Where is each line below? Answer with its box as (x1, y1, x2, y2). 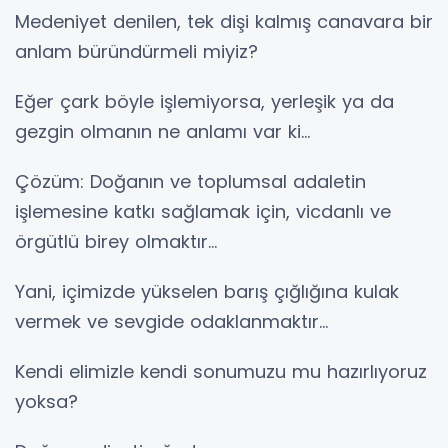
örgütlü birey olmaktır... (15, 229, 217, 254)
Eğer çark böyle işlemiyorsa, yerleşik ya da (15, 89, 394, 114)
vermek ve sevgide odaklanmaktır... (15, 309, 328, 334)
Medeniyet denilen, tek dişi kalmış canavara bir (15, 9, 433, 34)
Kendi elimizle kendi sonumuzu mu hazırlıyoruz (15, 359, 427, 384)
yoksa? (15, 389, 78, 414)
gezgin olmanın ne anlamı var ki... (15, 119, 310, 144)
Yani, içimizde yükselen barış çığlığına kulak (15, 279, 399, 304)
